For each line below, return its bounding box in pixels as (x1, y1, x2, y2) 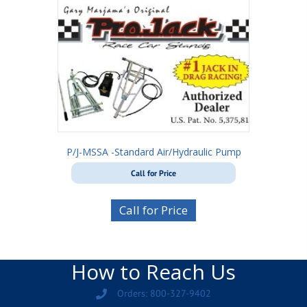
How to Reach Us (71, 258, 236, 286)
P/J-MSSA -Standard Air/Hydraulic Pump (66, 145, 241, 159)
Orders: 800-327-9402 (117, 287, 211, 299)
